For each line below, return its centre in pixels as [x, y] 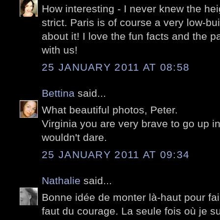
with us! [60, 50]
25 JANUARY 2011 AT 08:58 [116, 67]
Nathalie [61, 180]
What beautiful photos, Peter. [110, 110]
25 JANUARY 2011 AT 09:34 [116, 154]
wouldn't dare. [74, 137]
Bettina [58, 93]
